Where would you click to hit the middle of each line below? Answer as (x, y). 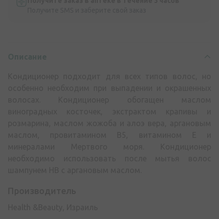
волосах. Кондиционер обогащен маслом (109, 99)
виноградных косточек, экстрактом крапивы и (109, 111)
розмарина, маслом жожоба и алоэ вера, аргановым (109, 123)
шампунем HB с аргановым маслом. (75, 170)
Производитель (42, 190)
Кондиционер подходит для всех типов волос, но (109, 76)
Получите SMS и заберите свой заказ (87, 10)
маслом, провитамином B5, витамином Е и (109, 135)
